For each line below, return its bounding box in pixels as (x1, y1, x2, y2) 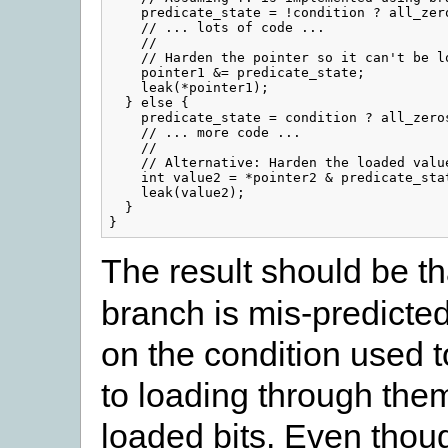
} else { (108, 95, 189, 111)
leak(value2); (108, 185, 245, 201)
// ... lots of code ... (108, 20, 325, 36)
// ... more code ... (108, 125, 301, 141)
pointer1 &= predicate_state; (108, 65, 365, 81)
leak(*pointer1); (108, 80, 269, 96)
